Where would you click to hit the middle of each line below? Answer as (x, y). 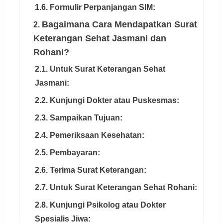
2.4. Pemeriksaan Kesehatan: (89, 135)
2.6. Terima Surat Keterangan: (90, 170)
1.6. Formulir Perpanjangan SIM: (95, 7)
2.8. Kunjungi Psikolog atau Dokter (100, 205)
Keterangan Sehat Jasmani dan (100, 39)
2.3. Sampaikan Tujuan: (78, 118)
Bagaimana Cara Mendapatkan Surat (119, 25)
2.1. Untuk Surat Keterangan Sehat (100, 69)
